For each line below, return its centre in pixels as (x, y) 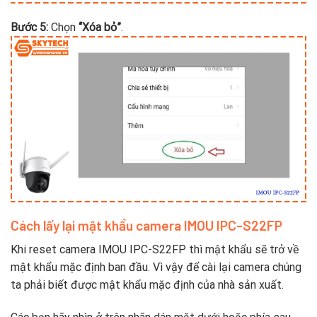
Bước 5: (29, 27)
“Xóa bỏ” (98, 27)
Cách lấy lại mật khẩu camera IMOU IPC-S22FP (146, 225)
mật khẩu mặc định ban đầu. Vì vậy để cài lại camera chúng (156, 267)
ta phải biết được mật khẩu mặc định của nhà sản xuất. (147, 285)
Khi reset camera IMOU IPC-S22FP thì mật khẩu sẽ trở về (155, 250)
